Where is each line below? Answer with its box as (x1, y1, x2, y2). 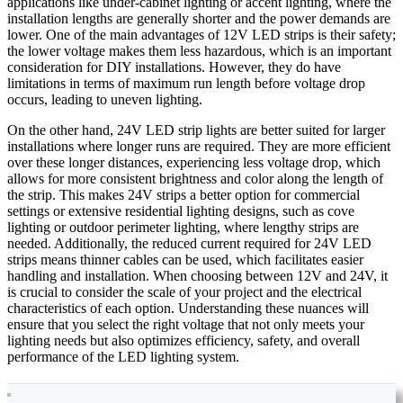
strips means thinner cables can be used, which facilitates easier (7, 252, 363, 268)
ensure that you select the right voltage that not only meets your (7, 317, 364, 333)
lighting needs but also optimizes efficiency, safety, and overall (7, 333, 360, 349)
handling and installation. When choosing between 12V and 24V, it (7, 268, 388, 284)
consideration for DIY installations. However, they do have (7, 59, 341, 76)
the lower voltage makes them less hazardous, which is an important (7, 43, 391, 59)
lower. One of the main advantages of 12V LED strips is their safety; (7, 27, 396, 43)
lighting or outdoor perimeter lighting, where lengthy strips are (7, 219, 359, 236)
